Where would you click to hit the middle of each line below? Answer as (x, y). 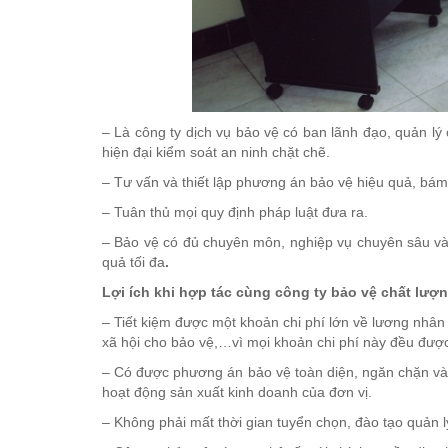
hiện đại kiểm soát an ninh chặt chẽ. (216, 151)
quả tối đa (133, 261)
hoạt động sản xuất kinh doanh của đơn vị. (237, 391)
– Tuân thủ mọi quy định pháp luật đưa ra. (235, 211)
